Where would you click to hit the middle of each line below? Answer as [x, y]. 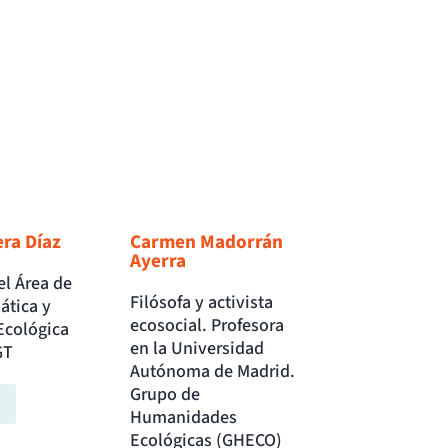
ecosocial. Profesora [207, 326]
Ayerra [158, 261]
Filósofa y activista [202, 303]
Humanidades [184, 418]
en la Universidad [197, 349]
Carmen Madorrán [207, 242]
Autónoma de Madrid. [213, 372]
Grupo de [165, 395]
